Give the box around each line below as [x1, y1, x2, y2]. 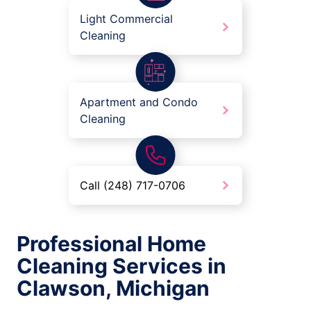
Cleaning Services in [17, 253, 226, 279]
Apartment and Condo [80, 95, 198, 110]
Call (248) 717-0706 [80, 178, 185, 193]
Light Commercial [80, 12, 173, 26]
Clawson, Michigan [17, 276, 210, 301]
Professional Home [17, 231, 206, 257]
